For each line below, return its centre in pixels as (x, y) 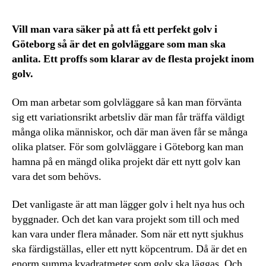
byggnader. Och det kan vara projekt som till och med (126, 220)
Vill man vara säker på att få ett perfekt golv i (115, 30)
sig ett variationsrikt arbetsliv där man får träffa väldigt (128, 117)
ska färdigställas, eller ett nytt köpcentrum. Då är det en (129, 249)
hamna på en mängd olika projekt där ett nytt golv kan (126, 161)
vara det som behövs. (57, 176)
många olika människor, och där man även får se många (130, 132)
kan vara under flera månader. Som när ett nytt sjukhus (128, 235)
